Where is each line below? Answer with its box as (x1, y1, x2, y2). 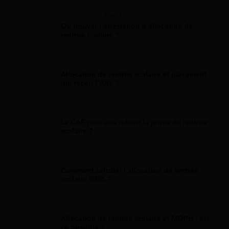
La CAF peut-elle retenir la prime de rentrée (61, 118, 207, 127)
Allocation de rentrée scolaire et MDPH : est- (61, 214, 211, 223)
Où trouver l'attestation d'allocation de (61, 22, 193, 31)
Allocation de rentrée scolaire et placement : (61, 70, 211, 79)
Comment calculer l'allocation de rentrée (61, 166, 198, 175)
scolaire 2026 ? (61, 175, 111, 184)
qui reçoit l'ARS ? (61, 79, 119, 88)
